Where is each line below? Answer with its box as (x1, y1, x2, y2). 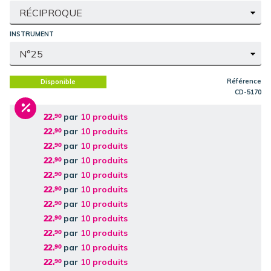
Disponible (41, 77, 76, 86)
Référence (227, 76, 261, 85)
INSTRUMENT (10, 29, 56, 38)
